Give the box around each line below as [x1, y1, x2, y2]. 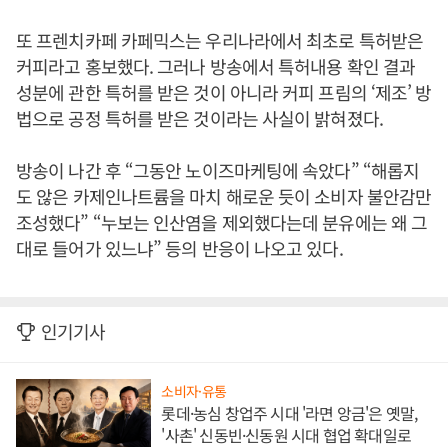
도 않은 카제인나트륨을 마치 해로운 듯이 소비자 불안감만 [16, 183, 432, 209]
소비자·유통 [161, 380, 227, 401]
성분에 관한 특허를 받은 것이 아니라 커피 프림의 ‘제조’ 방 [16, 79, 432, 105]
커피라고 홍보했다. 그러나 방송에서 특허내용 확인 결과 [16, 53, 416, 79]
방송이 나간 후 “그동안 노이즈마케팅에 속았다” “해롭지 [16, 157, 420, 183]
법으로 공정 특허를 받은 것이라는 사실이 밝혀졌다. [16, 105, 383, 131]
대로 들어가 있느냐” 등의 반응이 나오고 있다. [16, 235, 347, 261]
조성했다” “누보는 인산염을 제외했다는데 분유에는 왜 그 [16, 209, 428, 235]
